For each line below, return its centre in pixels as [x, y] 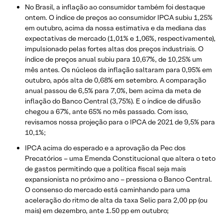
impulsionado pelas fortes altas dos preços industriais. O [114, 49]
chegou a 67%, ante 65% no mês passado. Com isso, [107, 112]
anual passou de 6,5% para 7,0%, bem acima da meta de [113, 91]
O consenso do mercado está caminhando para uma [108, 190]
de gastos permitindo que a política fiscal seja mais [106, 169]
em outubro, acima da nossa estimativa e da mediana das [115, 28]
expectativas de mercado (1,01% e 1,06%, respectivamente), [120, 39]
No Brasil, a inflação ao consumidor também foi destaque [115, 7]
